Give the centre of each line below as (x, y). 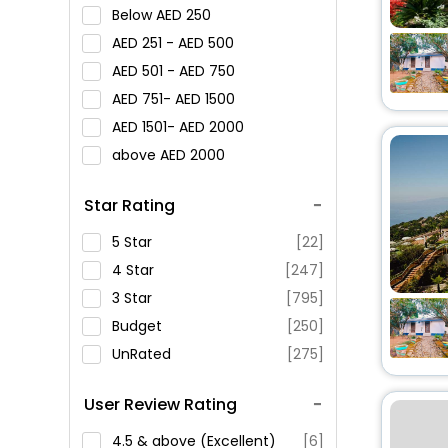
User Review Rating (160, 404)
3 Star (132, 298)
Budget (137, 326)
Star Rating (129, 205)
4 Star (133, 270)
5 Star (132, 242)
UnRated (141, 354)
